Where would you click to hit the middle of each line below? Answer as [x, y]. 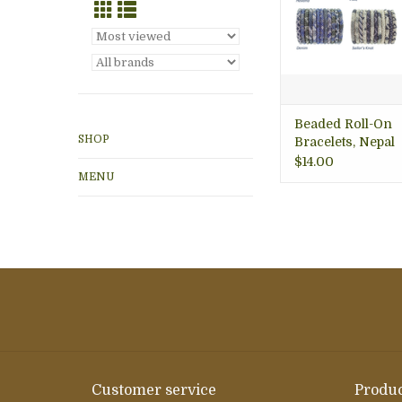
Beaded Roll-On [343, 124]
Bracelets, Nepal [345, 142]
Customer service [154, 390]
